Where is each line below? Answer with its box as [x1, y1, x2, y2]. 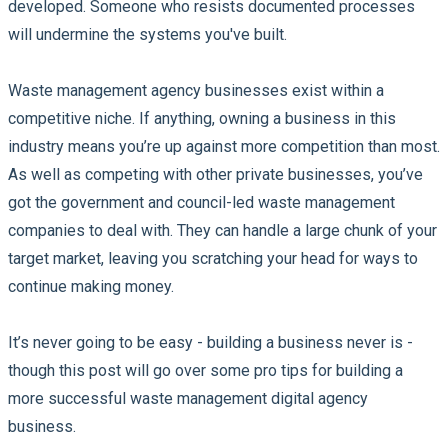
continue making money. [8, 276, 178, 296]
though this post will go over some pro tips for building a [8, 360, 403, 380]
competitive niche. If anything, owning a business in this [8, 108, 396, 128]
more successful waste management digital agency [8, 388, 368, 408]
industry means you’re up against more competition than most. [8, 136, 440, 156]
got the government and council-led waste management [8, 192, 395, 212]
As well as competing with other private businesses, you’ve [8, 164, 423, 184]
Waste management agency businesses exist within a [8, 80, 384, 100]
